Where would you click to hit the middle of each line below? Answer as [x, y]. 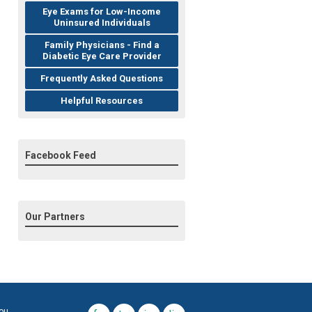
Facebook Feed [61, 156]
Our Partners [55, 217]
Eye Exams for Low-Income [102, 12]
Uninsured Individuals [102, 23]
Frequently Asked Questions [102, 79]
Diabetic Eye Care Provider [102, 56]
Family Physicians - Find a [102, 45]
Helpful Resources [102, 101]
